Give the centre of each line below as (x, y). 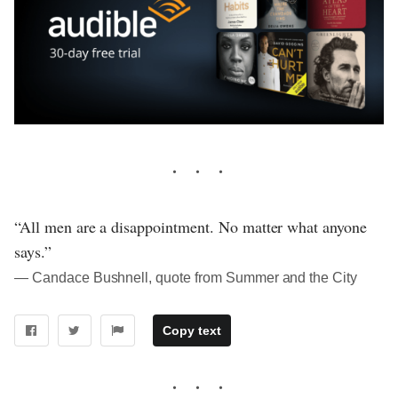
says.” (33, 252)
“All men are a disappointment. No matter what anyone (191, 227)
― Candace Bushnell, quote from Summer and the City (186, 278)
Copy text (191, 331)
